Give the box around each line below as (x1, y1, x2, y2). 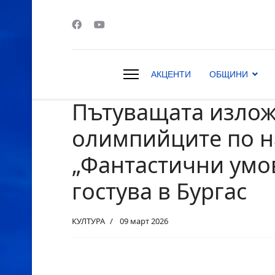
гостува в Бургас (72, 176, 247, 206)
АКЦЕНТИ (151, 69, 191, 79)
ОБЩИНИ (209, 69, 248, 79)
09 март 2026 (120, 215, 168, 227)
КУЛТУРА (72, 215, 105, 227)
